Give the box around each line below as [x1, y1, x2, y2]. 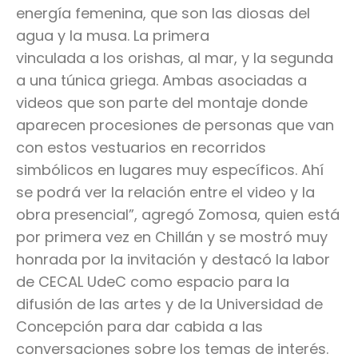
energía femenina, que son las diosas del [16, 3, 310, 24]
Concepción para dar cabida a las [16, 316, 263, 337]
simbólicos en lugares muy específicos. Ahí [16, 160, 324, 181]
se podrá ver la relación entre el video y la [16, 182, 315, 203]
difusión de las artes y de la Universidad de [16, 294, 323, 315]
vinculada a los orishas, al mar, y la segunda [16, 48, 333, 69]
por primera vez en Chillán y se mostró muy [16, 227, 328, 248]
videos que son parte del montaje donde [16, 93, 308, 113]
